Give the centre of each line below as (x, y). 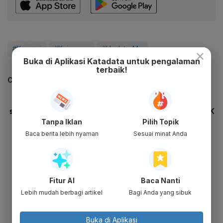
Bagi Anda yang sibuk (160, 192)
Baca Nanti (160, 180)
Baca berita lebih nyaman (62, 133)
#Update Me (122, 49)
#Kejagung (71, 49)
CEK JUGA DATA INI (42, 80)
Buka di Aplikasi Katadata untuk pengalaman (111, 61)
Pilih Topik (160, 121)
